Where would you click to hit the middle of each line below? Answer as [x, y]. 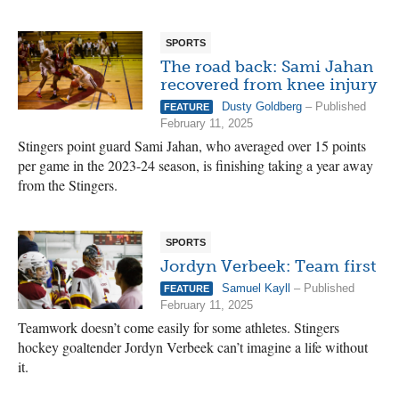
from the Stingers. [68, 185]
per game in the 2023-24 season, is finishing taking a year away [195, 165]
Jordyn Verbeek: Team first [268, 266]
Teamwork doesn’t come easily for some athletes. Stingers [179, 327]
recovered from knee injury [269, 85]
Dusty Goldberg [262, 106]
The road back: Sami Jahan [267, 67]
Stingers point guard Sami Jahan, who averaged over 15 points [192, 146]
